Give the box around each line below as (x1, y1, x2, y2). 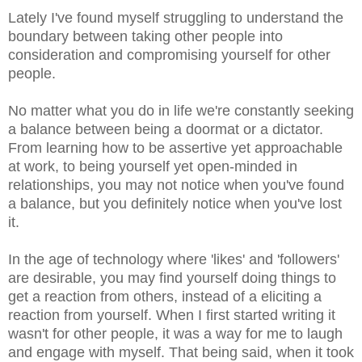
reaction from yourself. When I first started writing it (8, 306, 335, 323)
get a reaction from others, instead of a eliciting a (8, 288, 322, 305)
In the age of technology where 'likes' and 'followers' (8, 250, 339, 267)
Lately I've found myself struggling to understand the (8, 9, 343, 26)
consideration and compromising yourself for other (8, 46, 330, 63)
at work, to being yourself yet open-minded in (8, 158, 297, 175)
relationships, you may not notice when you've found (8, 176, 344, 193)
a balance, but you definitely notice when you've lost (8, 195, 342, 212)
